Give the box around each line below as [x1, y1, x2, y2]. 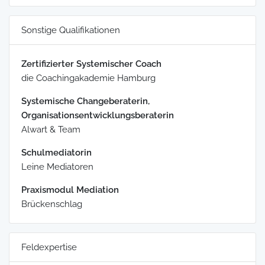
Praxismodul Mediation [21, 184, 119, 195]
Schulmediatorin [21, 147, 92, 158]
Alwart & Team [21, 124, 80, 135]
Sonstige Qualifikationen [21, 24, 120, 35]
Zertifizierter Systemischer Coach [21, 58, 161, 69]
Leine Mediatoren [21, 161, 93, 172]
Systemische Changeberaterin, [21, 95, 150, 106]
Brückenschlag [21, 198, 82, 209]
